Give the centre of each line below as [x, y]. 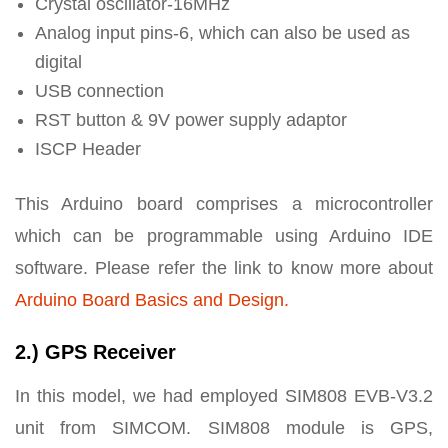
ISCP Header [88, 148]
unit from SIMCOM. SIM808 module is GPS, [224, 427]
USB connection [99, 90]
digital [58, 61]
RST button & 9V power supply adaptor [191, 119]
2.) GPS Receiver [95, 351]
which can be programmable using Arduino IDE [224, 235]
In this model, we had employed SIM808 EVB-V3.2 [224, 395]
